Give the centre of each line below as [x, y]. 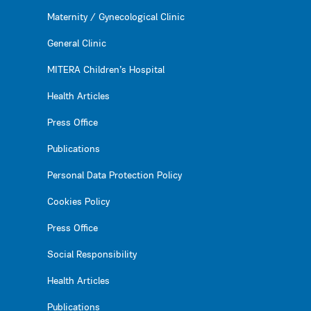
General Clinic [77, 44]
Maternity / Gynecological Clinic [116, 18]
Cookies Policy [78, 203]
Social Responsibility [92, 255]
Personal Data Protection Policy [115, 176]
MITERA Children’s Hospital [106, 71]
